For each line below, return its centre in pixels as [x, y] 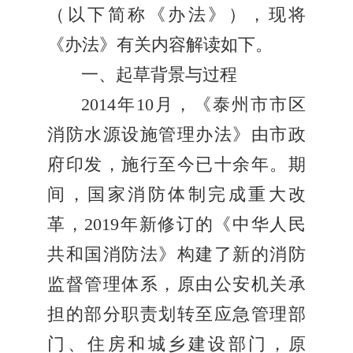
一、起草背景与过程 [159, 75]
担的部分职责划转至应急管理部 [176, 315]
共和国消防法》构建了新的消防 [176, 255]
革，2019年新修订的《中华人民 [176, 225]
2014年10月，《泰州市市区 [193, 105]
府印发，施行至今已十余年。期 [176, 165]
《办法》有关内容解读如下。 [160, 45]
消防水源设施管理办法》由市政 [176, 135]
